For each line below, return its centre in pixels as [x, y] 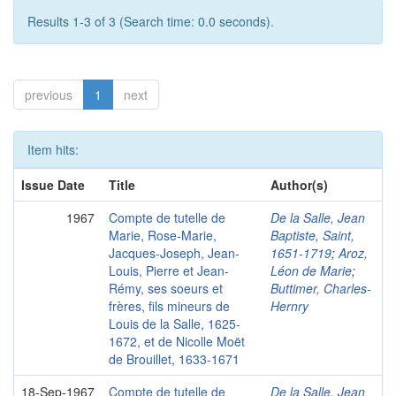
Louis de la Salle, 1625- [175, 324]
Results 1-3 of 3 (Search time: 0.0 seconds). [151, 22]
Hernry [289, 306]
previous [49, 95]
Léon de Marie [311, 271]
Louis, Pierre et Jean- [169, 271]
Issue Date [53, 185]
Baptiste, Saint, [312, 236]
